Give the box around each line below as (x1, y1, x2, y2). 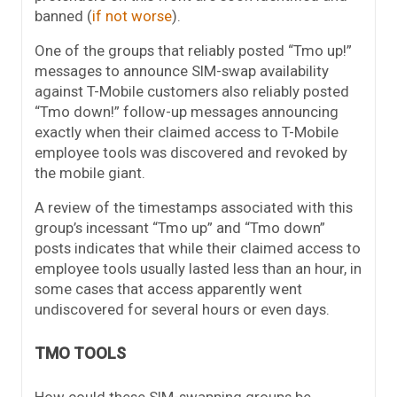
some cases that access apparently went (35, 280, 302, 299)
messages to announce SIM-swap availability (35, 62, 329, 81)
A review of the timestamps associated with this (35, 198, 353, 217)
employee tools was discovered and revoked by (35, 144, 347, 162)
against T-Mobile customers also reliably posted (35, 82, 349, 101)
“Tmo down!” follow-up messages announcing (35, 103, 339, 121)
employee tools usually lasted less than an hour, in (35, 260, 362, 278)
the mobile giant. (35, 164, 145, 183)
